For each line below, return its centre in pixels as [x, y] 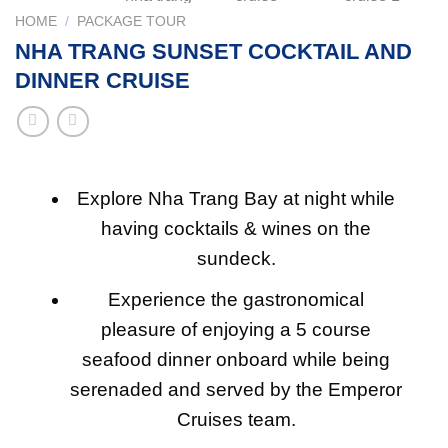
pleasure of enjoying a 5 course [236, 330]
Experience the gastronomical [236, 300]
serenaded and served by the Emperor [236, 390]
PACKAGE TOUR [132, 21]
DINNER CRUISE [102, 80]
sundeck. [236, 258]
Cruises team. [236, 420]
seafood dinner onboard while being [236, 360]
